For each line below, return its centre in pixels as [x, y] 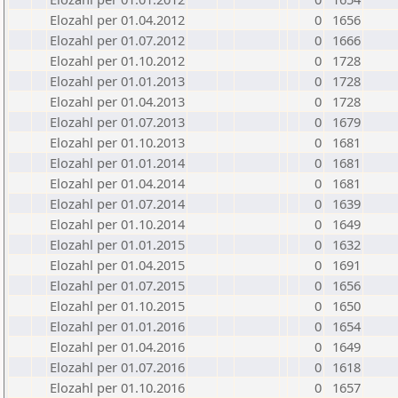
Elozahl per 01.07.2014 [117, 203]
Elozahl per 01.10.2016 [117, 387]
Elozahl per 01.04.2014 [117, 183]
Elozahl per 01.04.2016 [117, 346]
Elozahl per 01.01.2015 [117, 244]
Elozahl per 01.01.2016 [117, 326]
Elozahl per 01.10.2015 [117, 306]
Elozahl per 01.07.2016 [117, 367]
